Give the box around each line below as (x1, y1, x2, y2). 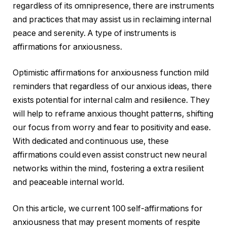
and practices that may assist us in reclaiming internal (13, 14, 211, 24)
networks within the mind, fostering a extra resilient (13, 164, 204, 174)
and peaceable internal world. (13, 177, 124, 187)
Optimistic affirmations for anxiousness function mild (13, 68, 209, 78)
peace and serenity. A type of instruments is (13, 28, 176, 38)
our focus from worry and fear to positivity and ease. (13, 123, 211, 133)
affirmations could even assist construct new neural (13, 150, 207, 160)
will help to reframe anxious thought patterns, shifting (13, 109, 213, 119)
